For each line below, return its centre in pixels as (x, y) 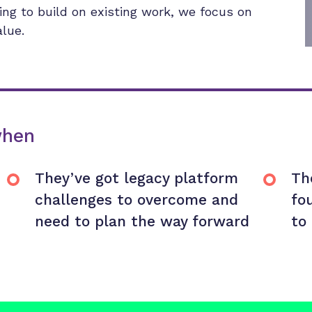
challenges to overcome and (136, 200)
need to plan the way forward (142, 221)
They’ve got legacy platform (136, 178)
